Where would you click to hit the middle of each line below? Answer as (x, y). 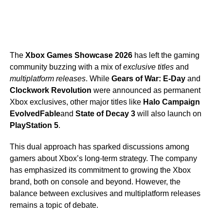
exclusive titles (148, 67)
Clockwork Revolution (51, 91)
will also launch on (168, 114)
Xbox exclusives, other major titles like (76, 102)
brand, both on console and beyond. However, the (95, 182)
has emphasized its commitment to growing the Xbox (100, 170)
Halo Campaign (172, 102)
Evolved (25, 114)
